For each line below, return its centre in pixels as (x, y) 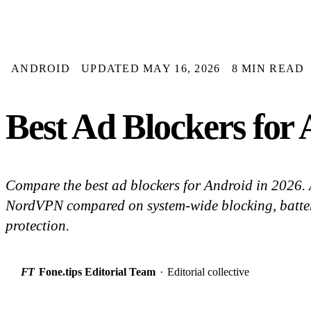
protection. (37, 226)
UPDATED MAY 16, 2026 (151, 68)
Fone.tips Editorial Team (97, 272)
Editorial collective (208, 272)
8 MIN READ (268, 68)
